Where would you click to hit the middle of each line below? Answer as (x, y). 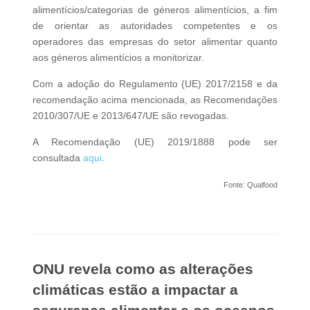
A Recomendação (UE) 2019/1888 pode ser (155, 142)
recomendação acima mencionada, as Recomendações (155, 99)
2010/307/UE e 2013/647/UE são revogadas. (130, 115)
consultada (57, 157)
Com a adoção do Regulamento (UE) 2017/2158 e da (155, 83)
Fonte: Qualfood (251, 184)
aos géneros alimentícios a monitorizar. (118, 57)
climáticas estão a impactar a (135, 289)
